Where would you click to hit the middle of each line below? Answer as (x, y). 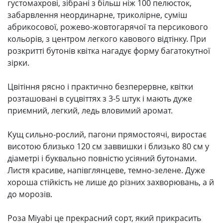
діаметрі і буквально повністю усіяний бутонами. (102, 158)
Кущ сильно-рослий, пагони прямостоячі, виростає (107, 134)
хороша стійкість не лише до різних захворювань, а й (111, 182)
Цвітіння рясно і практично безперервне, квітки (100, 86)
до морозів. (30, 194)
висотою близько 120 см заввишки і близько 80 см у (108, 146)
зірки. (18, 62)
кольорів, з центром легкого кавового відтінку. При (107, 39)
